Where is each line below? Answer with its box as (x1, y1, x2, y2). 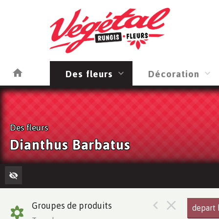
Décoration (148, 67, 199, 80)
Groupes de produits (32, 200, 112, 211)
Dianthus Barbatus (10, 135, 131, 153)
